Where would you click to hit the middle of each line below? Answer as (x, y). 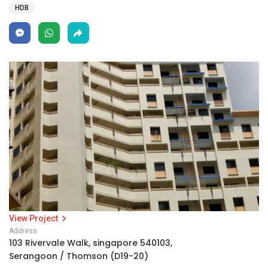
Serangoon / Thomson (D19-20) (79, 256)
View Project (34, 218)
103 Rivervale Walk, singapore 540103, (91, 243)
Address (23, 231)
